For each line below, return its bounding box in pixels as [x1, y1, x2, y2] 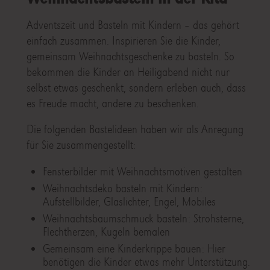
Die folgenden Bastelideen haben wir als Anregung [26, 122, 243, 137]
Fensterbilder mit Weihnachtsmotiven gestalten [42, 165, 242, 179]
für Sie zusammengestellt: [26, 138, 136, 152]
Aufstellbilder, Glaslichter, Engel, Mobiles [42, 195, 216, 209]
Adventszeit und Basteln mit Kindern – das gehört [26, 18, 239, 33]
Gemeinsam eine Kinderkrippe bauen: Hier [42, 242, 225, 256]
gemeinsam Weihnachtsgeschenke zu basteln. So [26, 49, 234, 64]
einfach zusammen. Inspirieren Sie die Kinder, [26, 34, 221, 48]
